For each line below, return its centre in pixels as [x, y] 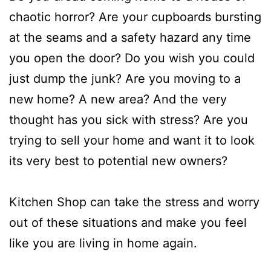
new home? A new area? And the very [118, 99]
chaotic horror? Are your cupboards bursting [135, 17]
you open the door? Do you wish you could [132, 58]
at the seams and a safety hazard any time [130, 37]
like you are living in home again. [103, 243]
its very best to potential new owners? [118, 161]
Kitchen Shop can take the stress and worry [134, 202]
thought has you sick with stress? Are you [129, 119]
